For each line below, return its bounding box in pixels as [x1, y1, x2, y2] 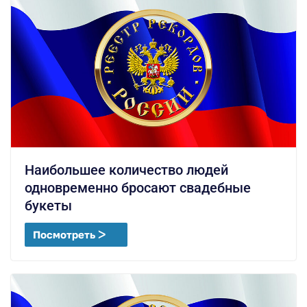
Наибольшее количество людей [25, 162, 228, 179]
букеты [25, 197, 72, 214]
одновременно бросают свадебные [25, 180, 251, 197]
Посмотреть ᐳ [33, 228, 106, 241]
